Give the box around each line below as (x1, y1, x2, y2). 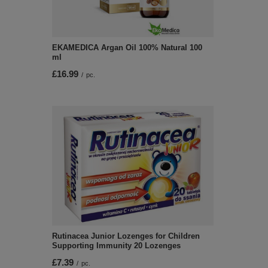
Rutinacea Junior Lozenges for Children (52, 232, 200, 240)
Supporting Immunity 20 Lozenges (52, 241, 181, 250)
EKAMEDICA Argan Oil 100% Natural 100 (52, 43, 202, 52)
